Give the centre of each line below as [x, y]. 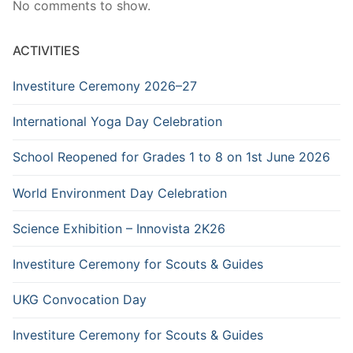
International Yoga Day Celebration [117, 122]
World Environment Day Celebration [120, 193]
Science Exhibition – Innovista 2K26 [119, 228]
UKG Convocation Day [80, 300]
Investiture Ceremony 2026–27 [105, 86]
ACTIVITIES [46, 51]
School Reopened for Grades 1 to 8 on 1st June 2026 [171, 157]
